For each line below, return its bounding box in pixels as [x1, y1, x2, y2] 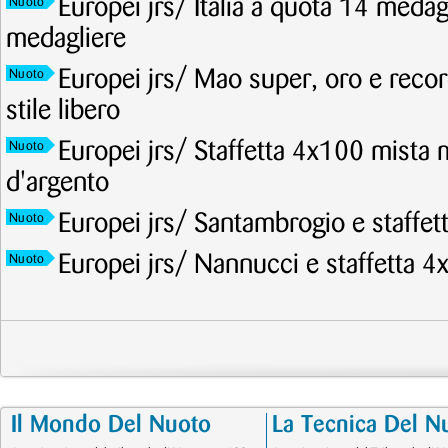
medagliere [6, 26, 126, 52]
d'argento [6, 170, 109, 196]
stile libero [6, 98, 120, 124]
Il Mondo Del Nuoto [11, 414, 211, 436]
